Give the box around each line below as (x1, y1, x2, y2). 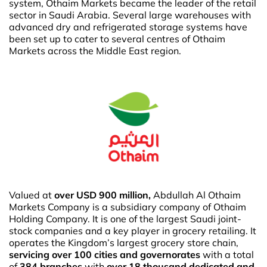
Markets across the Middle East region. (9, 44, 181, 57)
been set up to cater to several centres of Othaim (9, 32, 225, 45)
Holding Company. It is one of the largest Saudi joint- (9, 212, 241, 225)
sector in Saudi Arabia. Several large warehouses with (9, 8, 251, 21)
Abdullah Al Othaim (151, 188, 241, 201)
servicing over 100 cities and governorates (9, 248, 200, 260)
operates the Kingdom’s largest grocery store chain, (9, 236, 238, 249)
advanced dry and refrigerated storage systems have (9, 20, 247, 33)
